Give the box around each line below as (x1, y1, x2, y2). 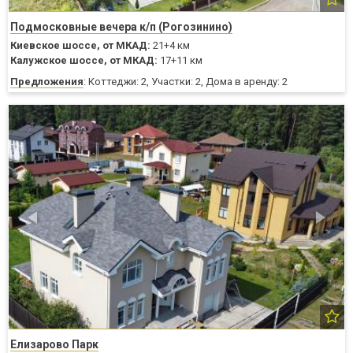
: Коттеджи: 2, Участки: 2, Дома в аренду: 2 (84, 76, 288, 88)
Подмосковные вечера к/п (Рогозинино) (10, 20, 232, 34)
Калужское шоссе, (10, 54, 107, 67)
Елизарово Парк (10, 337, 98, 351)
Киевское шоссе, (10, 39, 100, 52)
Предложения (10, 76, 84, 88)
